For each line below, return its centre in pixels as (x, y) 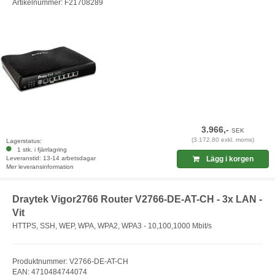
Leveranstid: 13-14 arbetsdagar (51, 158)
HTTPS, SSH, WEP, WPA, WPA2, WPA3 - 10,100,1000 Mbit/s (112, 226)
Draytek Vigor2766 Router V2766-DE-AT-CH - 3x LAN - (137, 199)
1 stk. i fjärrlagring (40, 149)
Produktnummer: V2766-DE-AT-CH (70, 262)
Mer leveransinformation (40, 166)
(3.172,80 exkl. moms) (223, 139)
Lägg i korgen (229, 159)
